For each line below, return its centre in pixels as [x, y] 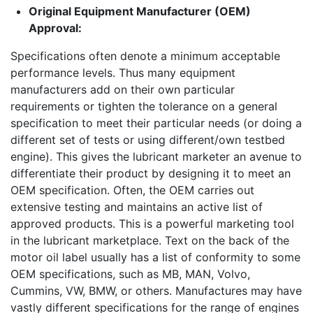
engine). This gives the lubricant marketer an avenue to [156, 156]
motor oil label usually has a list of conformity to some [155, 257]
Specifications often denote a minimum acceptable [145, 56]
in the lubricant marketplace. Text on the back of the [150, 240]
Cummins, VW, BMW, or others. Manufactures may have [156, 290]
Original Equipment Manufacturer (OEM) [139, 11]
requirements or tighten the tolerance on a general [144, 106]
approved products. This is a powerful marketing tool [152, 223]
